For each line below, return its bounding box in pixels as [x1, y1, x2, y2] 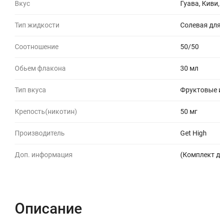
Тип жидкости [15, 21, 59, 29]
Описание [15, 199, 82, 217]
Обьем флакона [15, 64, 66, 72]
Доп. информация [15, 150, 73, 159]
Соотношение [15, 42, 58, 51]
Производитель [15, 129, 65, 137]
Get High [180, 129, 207, 137]
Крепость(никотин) [15, 107, 77, 115]
